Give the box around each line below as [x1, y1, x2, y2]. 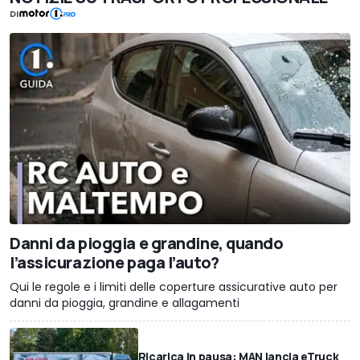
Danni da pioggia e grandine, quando [10, 232, 284, 255]
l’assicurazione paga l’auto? [10, 252, 219, 274]
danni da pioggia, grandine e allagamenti [10, 295, 239, 312]
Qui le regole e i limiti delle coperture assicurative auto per [10, 279, 337, 296]
